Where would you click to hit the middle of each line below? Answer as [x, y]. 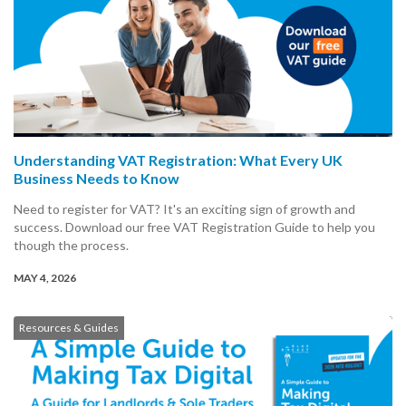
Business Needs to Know [97, 178]
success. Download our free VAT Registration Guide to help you [194, 227]
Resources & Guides [69, 327]
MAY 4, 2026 [45, 277]
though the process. [71, 245]
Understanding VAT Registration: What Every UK [178, 159]
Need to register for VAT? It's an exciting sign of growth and [184, 208]
